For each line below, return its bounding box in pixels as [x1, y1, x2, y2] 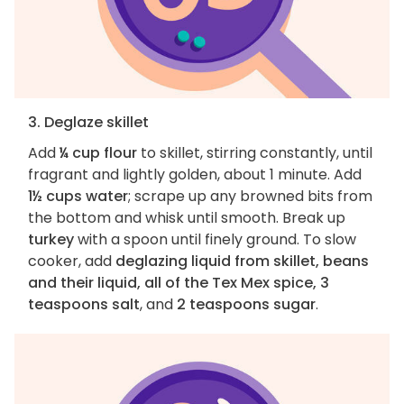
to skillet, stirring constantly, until [137, 142, 372, 163]
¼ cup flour [60, 142, 137, 163]
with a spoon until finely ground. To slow [74, 228, 356, 250]
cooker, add [28, 250, 115, 271]
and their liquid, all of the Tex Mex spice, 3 [28, 271, 329, 293]
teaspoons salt [28, 293, 140, 315]
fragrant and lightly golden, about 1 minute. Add [28, 163, 362, 185]
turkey [28, 228, 74, 250]
